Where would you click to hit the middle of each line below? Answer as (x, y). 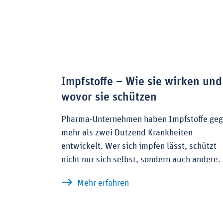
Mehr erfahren (103, 183)
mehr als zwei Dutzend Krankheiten (127, 133)
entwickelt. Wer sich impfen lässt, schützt (139, 147)
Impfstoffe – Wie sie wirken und (142, 82)
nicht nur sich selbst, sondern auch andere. (141, 160)
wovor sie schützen (109, 97)
